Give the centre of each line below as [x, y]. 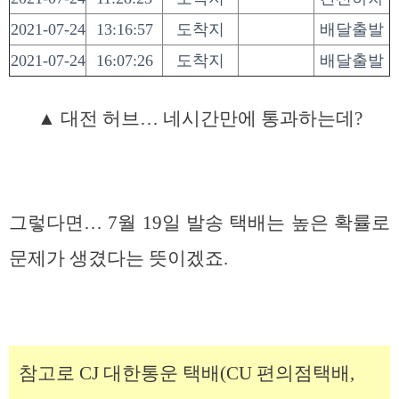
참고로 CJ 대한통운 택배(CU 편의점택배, [187, 373]
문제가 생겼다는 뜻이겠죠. [118, 259]
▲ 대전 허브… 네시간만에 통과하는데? [199, 118]
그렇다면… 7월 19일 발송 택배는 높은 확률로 [199, 223]
